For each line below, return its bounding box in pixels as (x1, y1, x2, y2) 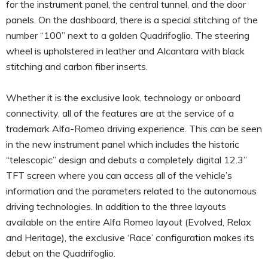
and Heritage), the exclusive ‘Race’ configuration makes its (6, 231, 254, 243)
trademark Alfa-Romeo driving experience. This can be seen (6, 122, 262, 135)
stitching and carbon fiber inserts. (6, 60, 148, 72)
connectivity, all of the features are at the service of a (6, 106, 234, 119)
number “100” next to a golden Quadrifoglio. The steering (6, 29, 249, 41)
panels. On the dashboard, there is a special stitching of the (6, 13, 258, 26)
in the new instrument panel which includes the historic (6, 138, 239, 150)
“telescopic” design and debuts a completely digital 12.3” (6, 153, 247, 166)
